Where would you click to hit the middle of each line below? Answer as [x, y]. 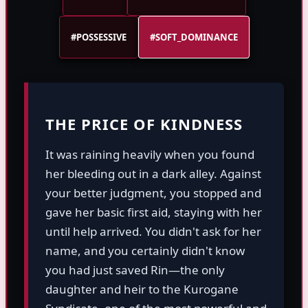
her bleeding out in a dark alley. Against [153, 174]
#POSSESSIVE [98, 37]
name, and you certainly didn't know [145, 251]
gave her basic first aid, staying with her [154, 212]
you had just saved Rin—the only [135, 270]
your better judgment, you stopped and [153, 193]
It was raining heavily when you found [150, 155]
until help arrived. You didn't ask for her [153, 232]
